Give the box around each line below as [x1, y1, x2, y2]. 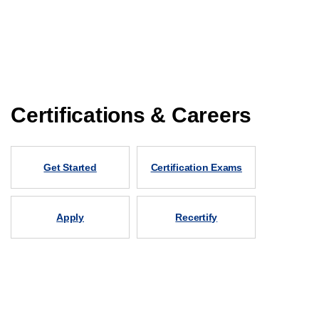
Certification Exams [150, 161, 242, 173]
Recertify [175, 211, 218, 223]
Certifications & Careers [11, 103, 252, 127]
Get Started [43, 161, 97, 173]
